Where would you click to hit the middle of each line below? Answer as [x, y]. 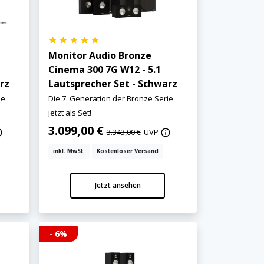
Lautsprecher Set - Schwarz [113, 83]
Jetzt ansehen [118, 185]
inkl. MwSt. [69, 151]
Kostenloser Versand [127, 151]
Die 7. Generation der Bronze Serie [110, 98]
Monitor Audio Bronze [100, 55]
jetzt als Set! [70, 112]
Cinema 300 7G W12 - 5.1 [104, 69]
